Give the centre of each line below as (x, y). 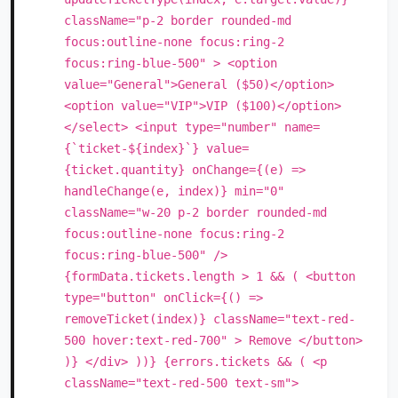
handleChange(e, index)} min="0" (174, 191)
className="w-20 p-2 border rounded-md (195, 212)
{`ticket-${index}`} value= (156, 148)
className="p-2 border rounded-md (178, 20)
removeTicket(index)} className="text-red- (210, 319)
